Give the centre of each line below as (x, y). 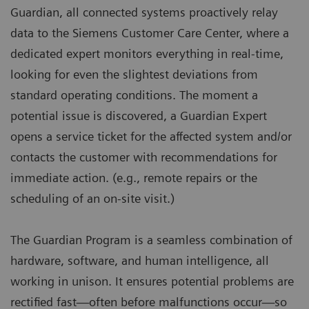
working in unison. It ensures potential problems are (152, 281)
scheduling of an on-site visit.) (92, 199)
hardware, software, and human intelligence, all (140, 261)
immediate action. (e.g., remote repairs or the (134, 178)
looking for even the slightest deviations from (134, 74)
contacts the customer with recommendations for (144, 157)
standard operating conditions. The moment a (134, 95)
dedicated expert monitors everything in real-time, (147, 54)
